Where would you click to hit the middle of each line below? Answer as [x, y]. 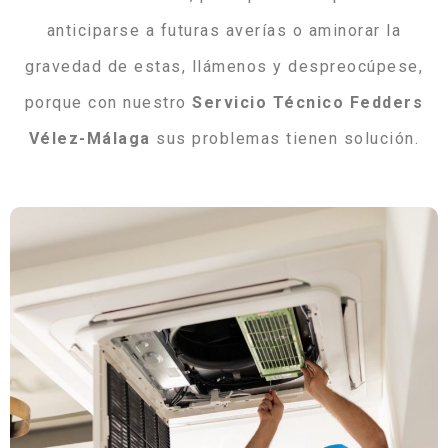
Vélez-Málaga [89, 139]
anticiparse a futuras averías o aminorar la [224, 31]
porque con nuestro [108, 103]
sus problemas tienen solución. [285, 139]
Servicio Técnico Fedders [308, 103]
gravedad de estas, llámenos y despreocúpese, [224, 67]
